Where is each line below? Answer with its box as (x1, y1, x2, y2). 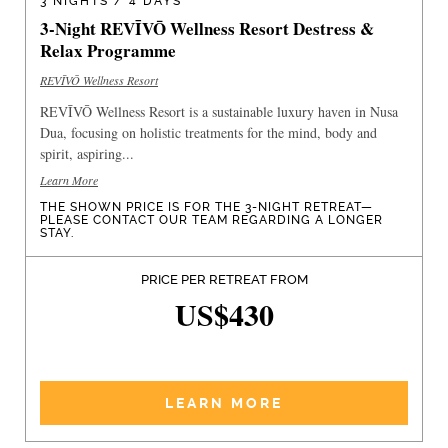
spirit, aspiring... (40, 143, 134, 163)
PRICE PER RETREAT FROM (140, 271, 308, 287)
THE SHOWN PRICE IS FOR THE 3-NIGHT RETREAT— (40, 199, 373, 214)
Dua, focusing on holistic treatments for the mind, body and (40, 122, 377, 142)
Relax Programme (40, 37, 176, 63)
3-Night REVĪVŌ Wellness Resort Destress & (40, 15, 374, 41)
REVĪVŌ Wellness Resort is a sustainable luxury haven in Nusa (40, 101, 398, 121)
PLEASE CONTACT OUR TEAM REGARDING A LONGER (40, 212, 383, 227)
